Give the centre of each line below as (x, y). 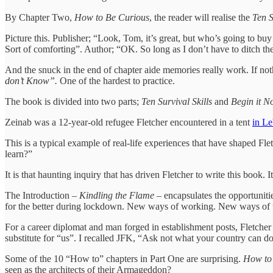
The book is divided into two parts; (73, 101)
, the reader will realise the (201, 17)
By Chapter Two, (40, 17)
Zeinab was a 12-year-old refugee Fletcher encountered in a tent (129, 122)
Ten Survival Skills (177, 101)
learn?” (20, 154)
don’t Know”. (31, 80)
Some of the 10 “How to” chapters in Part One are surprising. (124, 258)
